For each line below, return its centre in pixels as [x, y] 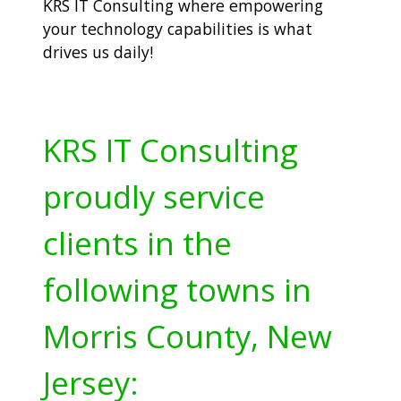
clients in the [137, 243]
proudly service [154, 197]
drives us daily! [98, 52]
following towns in [177, 290]
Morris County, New [188, 337]
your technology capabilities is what [178, 29]
